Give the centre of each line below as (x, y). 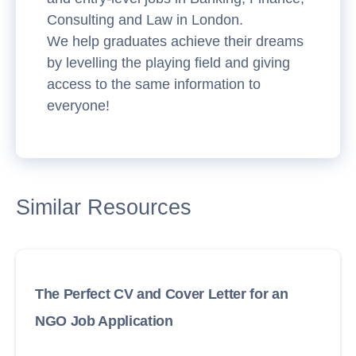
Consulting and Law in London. (145, 19)
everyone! (78, 105)
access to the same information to (154, 84)
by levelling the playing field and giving (168, 62)
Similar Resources (104, 207)
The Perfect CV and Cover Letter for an (162, 294)
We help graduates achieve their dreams (175, 41)
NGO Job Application (104, 321)
